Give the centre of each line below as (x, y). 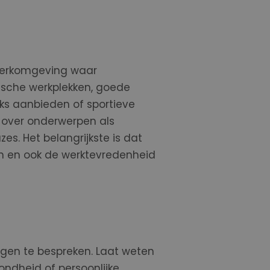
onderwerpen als (71, 121)
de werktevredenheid (100, 155)
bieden (53, 104)
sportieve (111, 104)
